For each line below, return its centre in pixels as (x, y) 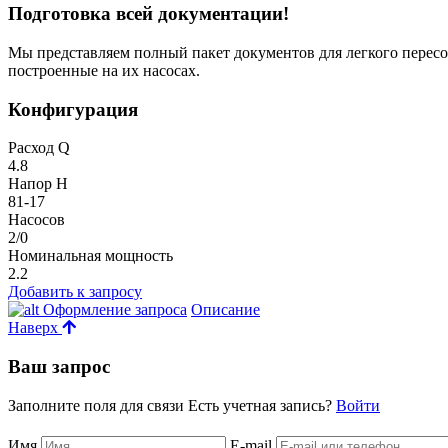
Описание (225, 310)
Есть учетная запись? (262, 405)
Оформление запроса (113, 310)
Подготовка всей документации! (148, 14)
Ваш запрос (59, 367)
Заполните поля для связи (98, 405)
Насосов (36, 220)
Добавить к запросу (75, 292)
